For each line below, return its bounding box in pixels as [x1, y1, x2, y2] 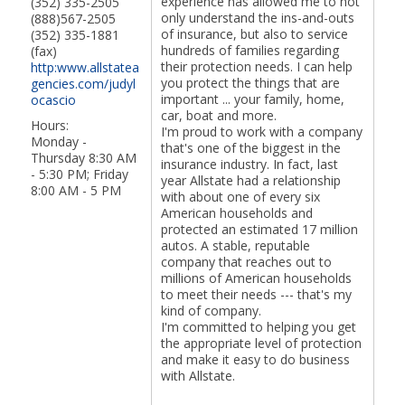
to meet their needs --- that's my [160, 286, 352, 303]
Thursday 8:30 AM [30, 149, 137, 166]
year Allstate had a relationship [160, 172, 341, 189]
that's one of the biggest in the [160, 139, 341, 156]
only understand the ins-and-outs [160, 9, 354, 26]
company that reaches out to [160, 253, 332, 270]
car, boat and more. [160, 107, 277, 124]
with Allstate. [160, 367, 235, 384]
